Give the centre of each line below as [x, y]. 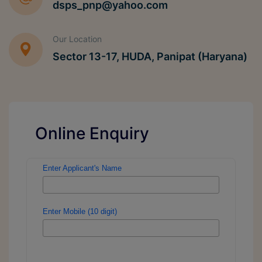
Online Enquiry [92, 134]
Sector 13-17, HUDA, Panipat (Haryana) [150, 57]
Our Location [77, 39]
